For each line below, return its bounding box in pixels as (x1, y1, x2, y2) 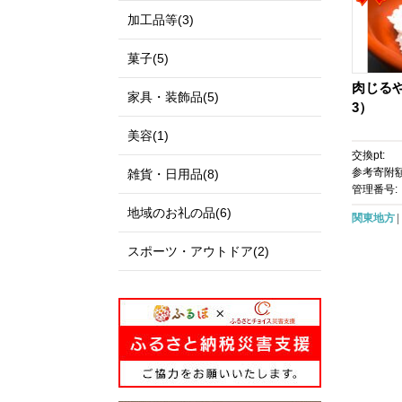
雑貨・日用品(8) (127, 167, 219, 181)
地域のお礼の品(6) (127, 205, 232, 220)
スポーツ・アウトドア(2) (127, 244, 269, 258)
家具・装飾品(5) (127, 90, 219, 104)
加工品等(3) (127, 13, 194, 27)
